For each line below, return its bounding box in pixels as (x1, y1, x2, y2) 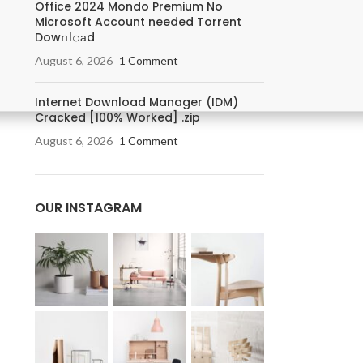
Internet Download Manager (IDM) (34, 94, 238, 110)
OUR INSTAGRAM (34, 199, 142, 217)
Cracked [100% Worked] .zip (34, 109, 200, 126)
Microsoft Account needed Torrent (34, 14, 241, 30)
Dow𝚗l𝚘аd (34, 29, 95, 45)
